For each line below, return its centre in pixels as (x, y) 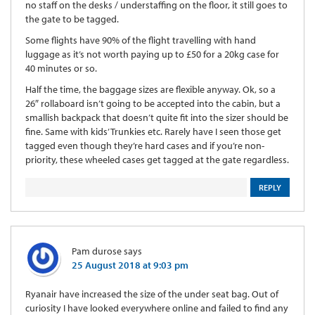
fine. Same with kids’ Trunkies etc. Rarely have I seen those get (153, 131)
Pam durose (97, 251)
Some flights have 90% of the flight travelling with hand (141, 40)
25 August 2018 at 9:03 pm (130, 265)
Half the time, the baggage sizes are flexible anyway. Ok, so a (150, 89)
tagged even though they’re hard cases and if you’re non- (145, 145)
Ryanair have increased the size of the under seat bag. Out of (152, 294)
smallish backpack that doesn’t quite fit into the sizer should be (157, 117)
